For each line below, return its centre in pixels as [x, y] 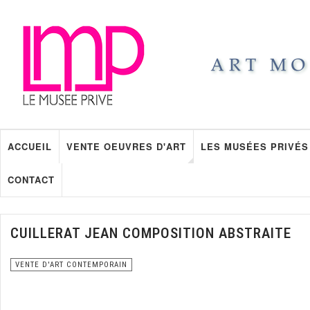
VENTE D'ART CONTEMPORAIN [71, 265]
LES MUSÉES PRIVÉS [255, 146]
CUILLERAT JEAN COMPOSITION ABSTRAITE [151, 233]
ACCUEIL [30, 146]
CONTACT [31, 180]
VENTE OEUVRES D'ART [126, 146]
